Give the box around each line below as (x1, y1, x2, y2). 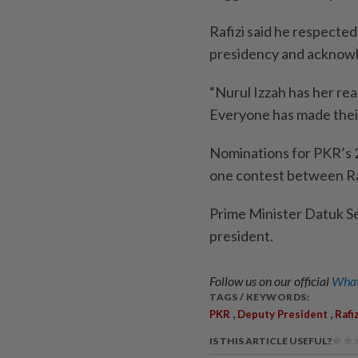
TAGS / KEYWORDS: (209, 291, 309, 304)
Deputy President (237, 308, 328, 321)
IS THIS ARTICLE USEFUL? (209, 335, 332, 348)
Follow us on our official (209, 273, 332, 289)
